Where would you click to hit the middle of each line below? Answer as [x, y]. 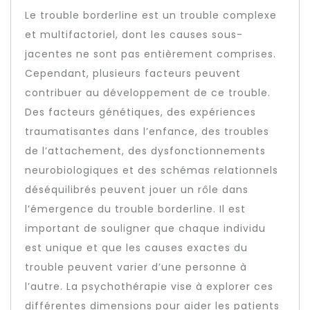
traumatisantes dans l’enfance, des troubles [147, 131]
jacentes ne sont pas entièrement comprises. [151, 54]
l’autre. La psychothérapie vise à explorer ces [149, 286]
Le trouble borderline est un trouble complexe [151, 15]
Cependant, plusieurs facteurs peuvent [133, 73]
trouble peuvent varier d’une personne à [136, 267]
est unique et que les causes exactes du [136, 248]
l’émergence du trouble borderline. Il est [135, 209]
